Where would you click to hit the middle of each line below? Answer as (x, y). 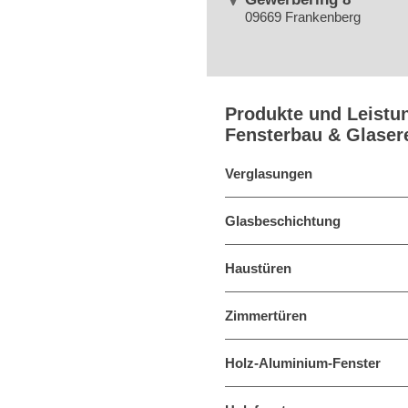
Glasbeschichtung (283, 221)
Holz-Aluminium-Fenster (303, 363)
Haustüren (258, 268)
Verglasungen (269, 173)
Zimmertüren (266, 316)
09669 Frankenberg (303, 17)
